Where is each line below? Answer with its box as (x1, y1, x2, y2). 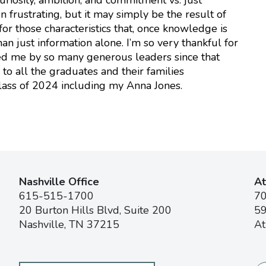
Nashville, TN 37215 (19, 217, 119, 232)
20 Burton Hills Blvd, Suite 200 (19, 202, 172, 217)
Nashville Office (19, 174, 99, 189)
